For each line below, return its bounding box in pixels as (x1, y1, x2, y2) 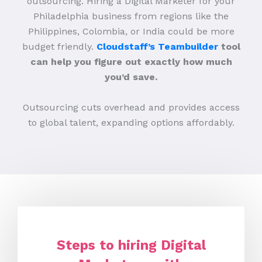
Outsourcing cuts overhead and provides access (22, 101, 240, 113)
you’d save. (105, 71, 157, 82)
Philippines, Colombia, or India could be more (27, 25, 235, 37)
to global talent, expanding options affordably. (27, 116, 235, 128)
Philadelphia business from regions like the (33, 10, 229, 22)
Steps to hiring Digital (56, 237, 206, 253)
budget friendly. (22, 40, 94, 52)
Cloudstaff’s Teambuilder (96, 40, 218, 52)
